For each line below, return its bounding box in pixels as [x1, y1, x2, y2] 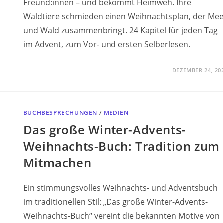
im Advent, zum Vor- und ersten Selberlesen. [23, 38, 190, 50]
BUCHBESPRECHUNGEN [23, 108, 98, 117]
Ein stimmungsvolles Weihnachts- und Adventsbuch [23, 182, 218, 193]
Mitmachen [23, 154, 92, 171]
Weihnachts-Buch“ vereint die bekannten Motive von [23, 210, 220, 221]
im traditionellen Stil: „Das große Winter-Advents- [23, 196, 208, 207]
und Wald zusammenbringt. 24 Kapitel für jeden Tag [23, 24, 218, 36]
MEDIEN [103, 108, 129, 117]
